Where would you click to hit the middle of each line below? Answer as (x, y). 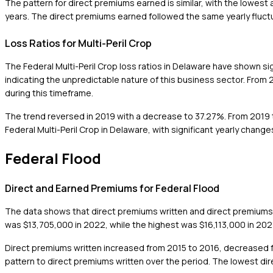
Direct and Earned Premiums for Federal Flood (112, 188)
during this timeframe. (49, 93)
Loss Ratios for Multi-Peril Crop (78, 43)
